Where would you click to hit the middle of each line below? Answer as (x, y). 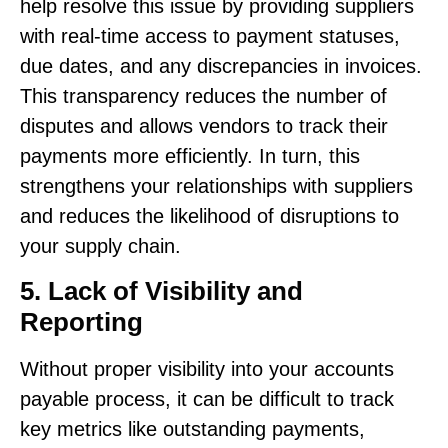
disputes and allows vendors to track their (204, 126)
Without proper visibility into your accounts (207, 368)
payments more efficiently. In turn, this (190, 156)
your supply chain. (100, 246)
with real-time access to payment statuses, (210, 36)
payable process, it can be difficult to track (207, 398)
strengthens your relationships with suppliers (216, 186)
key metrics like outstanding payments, (192, 428)
